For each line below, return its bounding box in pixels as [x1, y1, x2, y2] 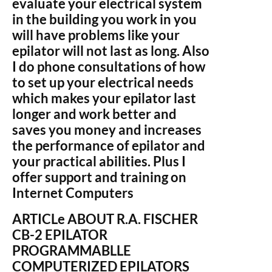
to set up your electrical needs [12, 74, 194, 90]
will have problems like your [12, 27, 180, 43]
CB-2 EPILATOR [12, 226, 107, 243]
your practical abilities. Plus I [12, 153, 186, 169]
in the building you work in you [12, 11, 197, 27]
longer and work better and [12, 106, 177, 122]
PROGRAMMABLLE [12, 242, 131, 259]
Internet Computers [12, 185, 134, 201]
